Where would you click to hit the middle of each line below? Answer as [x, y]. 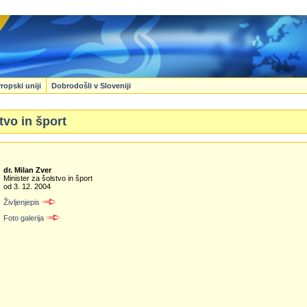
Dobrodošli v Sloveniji [91, 85]
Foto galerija [24, 218]
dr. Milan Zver [28, 170]
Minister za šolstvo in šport [48, 178]
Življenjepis [22, 202]
